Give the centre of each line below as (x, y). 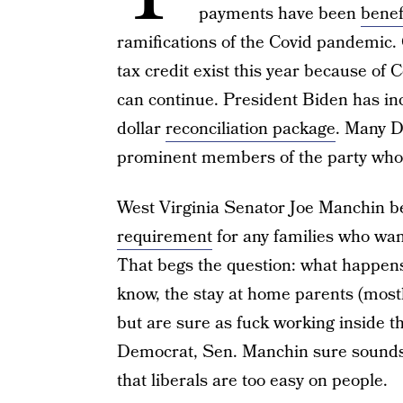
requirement (164, 237)
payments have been (279, 14)
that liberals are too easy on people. (252, 381)
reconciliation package (250, 129)
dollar (141, 129)
